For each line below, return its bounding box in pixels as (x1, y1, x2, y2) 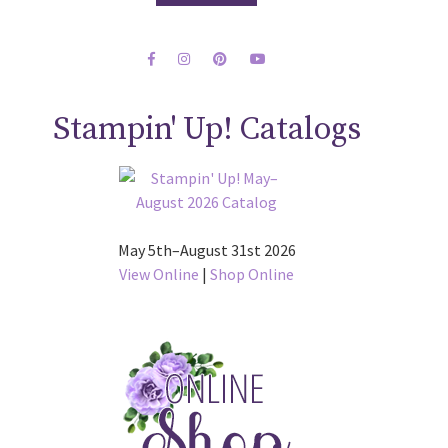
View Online (119, 264, 200, 285)
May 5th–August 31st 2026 (117, 240, 296, 261)
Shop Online (210, 264, 295, 285)
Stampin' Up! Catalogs (52, 110, 361, 151)
